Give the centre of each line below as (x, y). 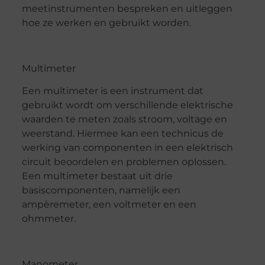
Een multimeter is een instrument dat (112, 91)
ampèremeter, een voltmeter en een (109, 205)
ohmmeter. (49, 219)
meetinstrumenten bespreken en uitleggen (127, 9)
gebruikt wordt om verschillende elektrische (127, 105)
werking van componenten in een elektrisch (127, 148)
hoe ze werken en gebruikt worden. (106, 23)
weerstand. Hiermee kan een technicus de (122, 134)
